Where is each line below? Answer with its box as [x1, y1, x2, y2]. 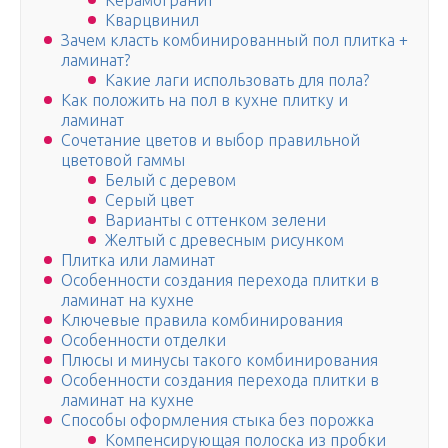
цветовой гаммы [61, 151, 185, 170]
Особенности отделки [61, 331, 226, 350]
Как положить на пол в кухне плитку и [61, 91, 348, 110]
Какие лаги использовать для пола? [105, 71, 369, 90]
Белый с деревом [105, 171, 236, 190]
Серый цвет [105, 191, 194, 210]
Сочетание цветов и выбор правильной [61, 131, 360, 150]
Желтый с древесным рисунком [105, 231, 344, 250]
